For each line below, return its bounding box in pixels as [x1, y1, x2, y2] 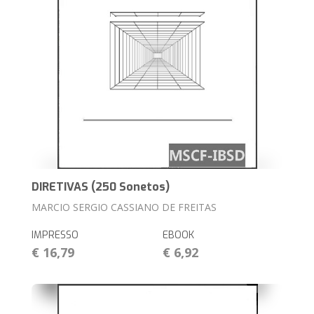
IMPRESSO [32, 228, 79, 243]
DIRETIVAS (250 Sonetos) [32, 179, 170, 195]
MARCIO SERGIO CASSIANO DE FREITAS [32, 200, 217, 214]
